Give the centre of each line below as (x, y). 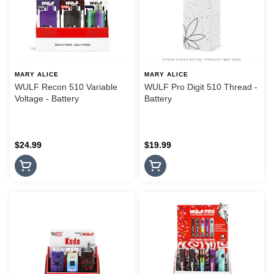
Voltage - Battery (47, 99)
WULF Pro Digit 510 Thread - (201, 87)
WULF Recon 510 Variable (66, 87)
